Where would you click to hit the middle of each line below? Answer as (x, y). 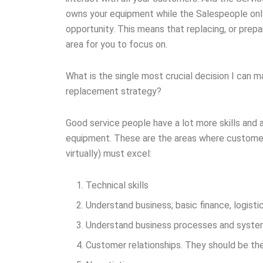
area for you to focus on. (117, 45)
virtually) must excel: (109, 154)
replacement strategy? (114, 92)
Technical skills (117, 186)
